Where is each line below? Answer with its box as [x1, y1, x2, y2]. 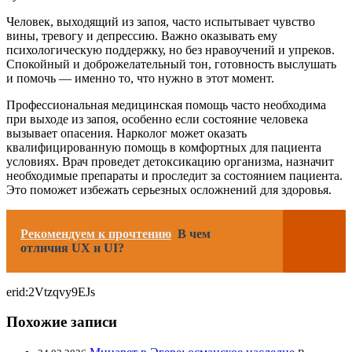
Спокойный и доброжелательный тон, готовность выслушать [6, 57, 336, 71]
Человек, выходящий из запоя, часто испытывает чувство [6, 14, 315, 28]
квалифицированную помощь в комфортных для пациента [6, 140, 321, 154]
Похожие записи [6, 313, 117, 331]
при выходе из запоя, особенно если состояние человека [6, 112, 308, 126]
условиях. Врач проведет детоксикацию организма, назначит [6, 154, 334, 168]
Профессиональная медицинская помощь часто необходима [6, 97, 326, 112]
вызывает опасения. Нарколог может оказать [6, 126, 247, 140]
